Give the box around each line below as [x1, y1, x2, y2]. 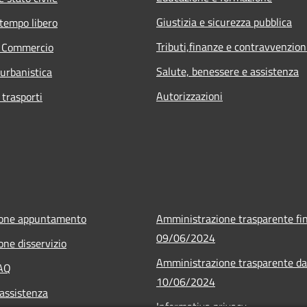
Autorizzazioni [156, 87, 223, 104]
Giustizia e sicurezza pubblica [156, 13, 292, 30]
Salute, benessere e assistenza [156, 62, 299, 79]
